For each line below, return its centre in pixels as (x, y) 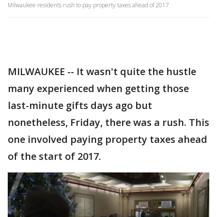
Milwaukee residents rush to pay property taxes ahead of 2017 (88, 5)
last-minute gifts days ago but (80, 105)
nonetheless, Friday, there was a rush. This (108, 122)
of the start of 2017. (54, 156)
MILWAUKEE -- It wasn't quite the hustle (102, 71)
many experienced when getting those (98, 88)
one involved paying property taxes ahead (108, 139)
